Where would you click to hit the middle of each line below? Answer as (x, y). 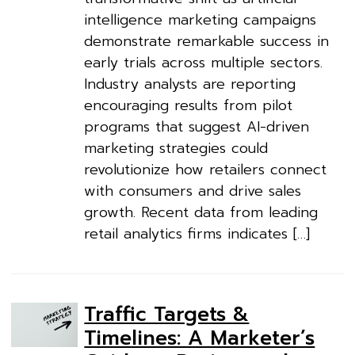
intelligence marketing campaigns (200, 19)
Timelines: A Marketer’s (200, 338)
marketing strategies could (176, 148)
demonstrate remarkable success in (207, 41)
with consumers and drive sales (193, 191)
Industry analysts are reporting (190, 84)
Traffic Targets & (167, 314)
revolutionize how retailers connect (206, 169)
